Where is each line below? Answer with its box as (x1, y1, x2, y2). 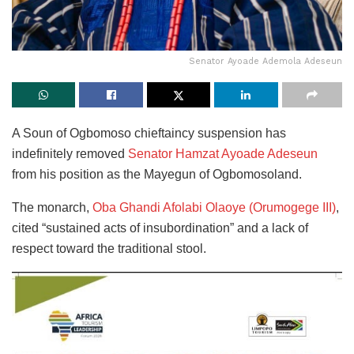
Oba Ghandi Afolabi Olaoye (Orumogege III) (92, 200, 336, 214)
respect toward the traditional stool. (12, 241, 206, 255)
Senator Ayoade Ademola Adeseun (189, 55, 342, 66)
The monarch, (12, 200, 92, 214)
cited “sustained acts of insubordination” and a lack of (12, 220, 308, 235)
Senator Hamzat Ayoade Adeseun (128, 146, 318, 160)
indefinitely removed (12, 146, 128, 160)
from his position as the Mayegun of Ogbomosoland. (12, 167, 302, 181)
